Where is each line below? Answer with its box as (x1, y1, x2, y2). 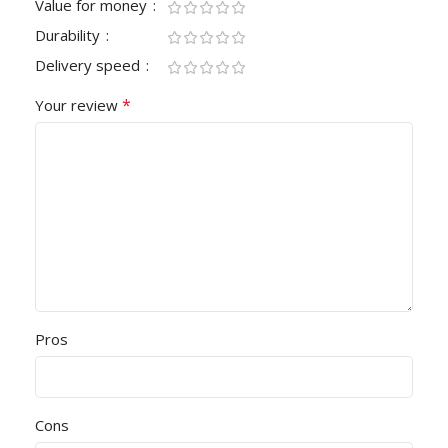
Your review (35, 95, 122, 116)
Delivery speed (35, 55, 144, 76)
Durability (35, 25, 104, 46)
